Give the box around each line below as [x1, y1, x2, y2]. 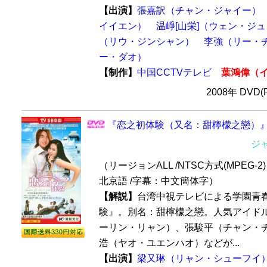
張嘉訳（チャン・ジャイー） [137, 5, 261, 16]
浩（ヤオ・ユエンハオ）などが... [99, 238, 240, 249]
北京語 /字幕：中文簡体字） [99, 176, 218, 187]
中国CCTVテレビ [137, 67, 212, 78]
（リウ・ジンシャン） [99, 36, 194, 47]
